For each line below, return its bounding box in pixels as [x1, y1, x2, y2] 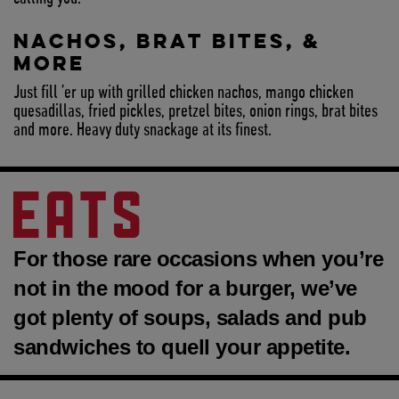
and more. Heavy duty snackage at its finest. [13, 121, 272, 141]
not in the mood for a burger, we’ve [13, 276, 357, 301]
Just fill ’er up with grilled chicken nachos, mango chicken [13, 84, 354, 103]
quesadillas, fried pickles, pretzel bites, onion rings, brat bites [13, 102, 378, 122]
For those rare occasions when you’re [13, 247, 383, 272]
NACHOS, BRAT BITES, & [13, 28, 321, 54]
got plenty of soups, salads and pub [13, 305, 367, 330]
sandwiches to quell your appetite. [13, 335, 350, 360]
